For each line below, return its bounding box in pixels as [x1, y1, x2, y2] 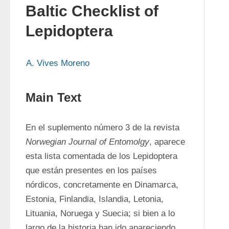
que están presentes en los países [26, 166, 157, 175]
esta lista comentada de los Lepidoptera [26, 151, 177, 161]
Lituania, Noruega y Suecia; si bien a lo [26, 209, 175, 218]
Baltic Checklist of [26, 3, 158, 19]
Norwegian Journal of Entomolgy [26, 137, 149, 147]
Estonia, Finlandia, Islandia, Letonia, [26, 194, 164, 204]
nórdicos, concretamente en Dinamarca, [26, 180, 178, 190]
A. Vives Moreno [26, 58, 89, 68]
